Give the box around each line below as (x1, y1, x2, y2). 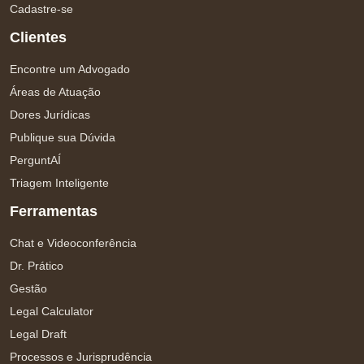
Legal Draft (10, 327, 67, 340)
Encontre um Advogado (10, 63, 130, 76)
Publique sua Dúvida (10, 131, 115, 144)
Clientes (10, 29, 67, 45)
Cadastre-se (10, 2, 73, 15)
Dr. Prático (10, 259, 63, 272)
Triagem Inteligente (10, 176, 109, 189)
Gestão (10, 282, 47, 295)
